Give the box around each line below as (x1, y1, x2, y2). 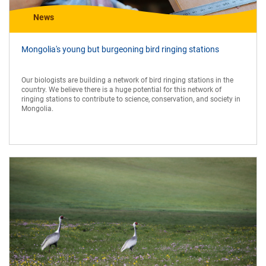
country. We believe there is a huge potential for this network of (21, 85, 221, 94)
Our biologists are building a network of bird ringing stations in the (21, 75, 233, 84)
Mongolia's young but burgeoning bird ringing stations (21, 44, 219, 54)
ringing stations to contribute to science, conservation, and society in (21, 94, 240, 103)
